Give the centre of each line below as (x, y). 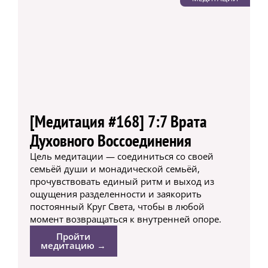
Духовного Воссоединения (110, 141)
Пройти (74, 237)
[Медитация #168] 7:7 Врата (118, 121)
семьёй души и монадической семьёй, (115, 169)
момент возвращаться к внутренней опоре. (125, 219)
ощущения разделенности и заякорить (115, 194)
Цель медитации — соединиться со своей (121, 156)
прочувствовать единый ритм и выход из (122, 182)
